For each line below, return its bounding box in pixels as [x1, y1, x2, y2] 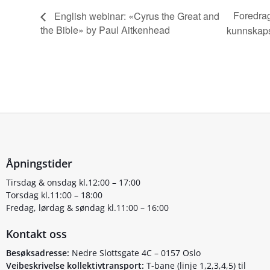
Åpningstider [6, 155, 72, 171]
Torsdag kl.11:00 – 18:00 [6, 189, 102, 201]
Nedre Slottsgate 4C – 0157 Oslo [69, 246, 201, 259]
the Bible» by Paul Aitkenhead [40, 23, 171, 37]
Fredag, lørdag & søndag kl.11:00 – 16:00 [6, 201, 169, 213]
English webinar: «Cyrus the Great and [52, 8, 220, 23]
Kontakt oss [6, 226, 67, 241]
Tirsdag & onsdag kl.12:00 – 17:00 [6, 176, 140, 188]
